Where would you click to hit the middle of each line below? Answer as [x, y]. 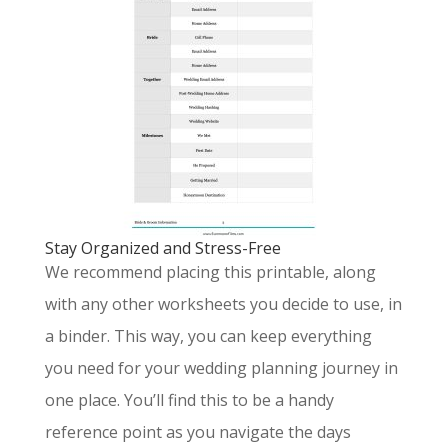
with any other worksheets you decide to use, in [223, 304]
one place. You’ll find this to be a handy [189, 400]
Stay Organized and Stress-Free [162, 248]
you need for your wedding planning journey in [221, 368]
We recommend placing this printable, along [210, 272]
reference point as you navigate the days [197, 432]
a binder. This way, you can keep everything [208, 336]
